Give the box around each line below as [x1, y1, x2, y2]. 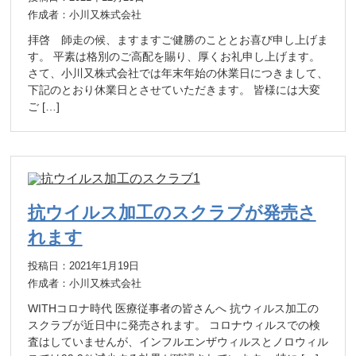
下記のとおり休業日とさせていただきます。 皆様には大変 [27, 83, 320, 96]
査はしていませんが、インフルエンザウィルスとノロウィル [27, 335, 328, 348]
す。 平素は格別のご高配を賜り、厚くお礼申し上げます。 [27, 49, 320, 63]
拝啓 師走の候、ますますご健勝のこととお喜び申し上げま [27, 33, 328, 46]
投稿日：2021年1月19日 [27, 260, 139, 272]
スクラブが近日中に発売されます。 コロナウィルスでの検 [27, 318, 320, 331]
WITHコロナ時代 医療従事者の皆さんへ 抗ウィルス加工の [27, 301, 319, 315]
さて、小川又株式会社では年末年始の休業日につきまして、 [27, 66, 328, 79]
